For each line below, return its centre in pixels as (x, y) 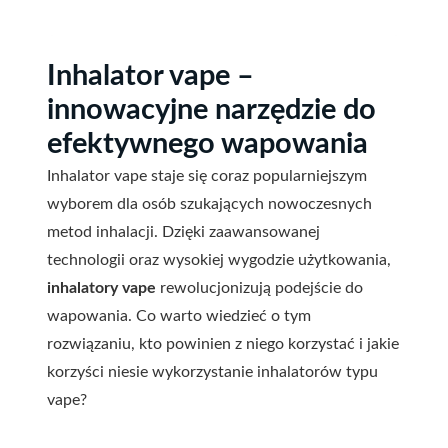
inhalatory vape (101, 288)
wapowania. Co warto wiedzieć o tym (179, 316)
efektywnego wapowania (207, 144)
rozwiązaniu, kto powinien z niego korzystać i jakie (223, 344)
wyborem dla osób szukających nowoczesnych (209, 204)
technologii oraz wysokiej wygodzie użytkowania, (219, 260)
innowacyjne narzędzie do (211, 110)
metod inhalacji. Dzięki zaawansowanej (183, 232)
